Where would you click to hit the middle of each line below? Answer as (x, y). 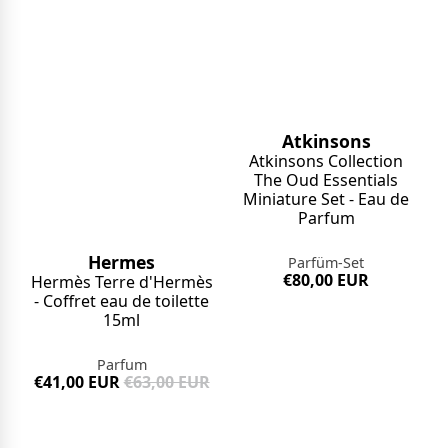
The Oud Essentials (326, 179)
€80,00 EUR (326, 279)
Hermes (122, 261)
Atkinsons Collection (326, 160)
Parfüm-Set (326, 262)
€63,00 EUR (166, 381)
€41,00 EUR (76, 381)
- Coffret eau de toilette (122, 300)
